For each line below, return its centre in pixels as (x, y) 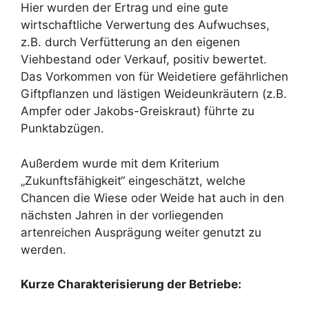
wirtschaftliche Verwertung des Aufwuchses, (145, 25)
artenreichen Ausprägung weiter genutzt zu (141, 232)
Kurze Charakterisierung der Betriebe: (131, 285)
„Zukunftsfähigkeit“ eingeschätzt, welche (133, 180)
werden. (43, 249)
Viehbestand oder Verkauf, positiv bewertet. (144, 60)
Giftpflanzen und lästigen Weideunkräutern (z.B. (154, 94)
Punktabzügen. (62, 129)
